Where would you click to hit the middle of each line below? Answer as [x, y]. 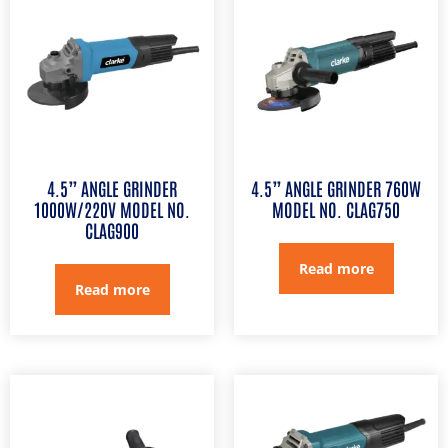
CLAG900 [112, 230]
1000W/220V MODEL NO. [112, 209]
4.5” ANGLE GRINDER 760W [336, 188]
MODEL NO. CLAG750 [336, 209]
